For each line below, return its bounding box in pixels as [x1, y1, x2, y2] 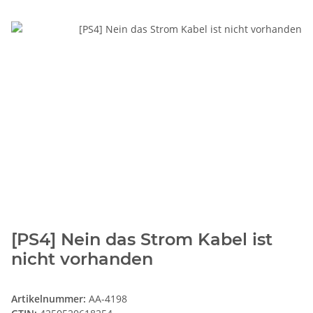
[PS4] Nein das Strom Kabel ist [11, 228, 272, 249]
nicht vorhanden [11, 248, 153, 269]
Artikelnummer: [11, 291, 89, 305]
